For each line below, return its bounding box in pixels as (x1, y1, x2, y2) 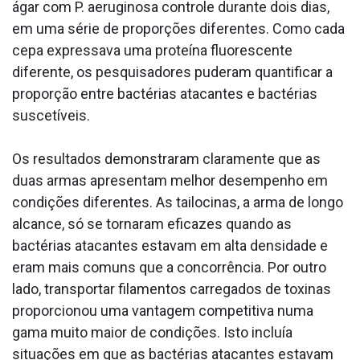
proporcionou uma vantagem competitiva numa (12, 301, 313, 319)
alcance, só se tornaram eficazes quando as (12, 215, 292, 232)
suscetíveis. (12, 106, 90, 124)
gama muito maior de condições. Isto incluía (12, 323, 292, 341)
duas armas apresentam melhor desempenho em (12, 171, 328, 189)
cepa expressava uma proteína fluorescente (12, 41, 292, 59)
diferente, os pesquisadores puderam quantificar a (12, 63, 333, 80)
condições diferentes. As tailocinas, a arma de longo (12, 193, 343, 211)
